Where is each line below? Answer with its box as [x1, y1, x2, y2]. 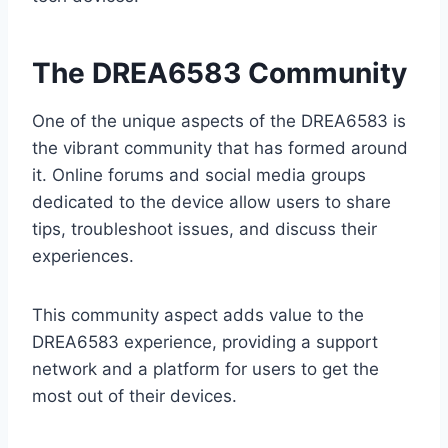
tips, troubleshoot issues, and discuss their [32, 219, 377, 240]
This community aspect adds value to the [32, 305, 364, 326]
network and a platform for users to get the [32, 359, 379, 380]
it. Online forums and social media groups [32, 165, 366, 186]
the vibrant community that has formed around [32, 138, 408, 159]
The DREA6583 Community [32, 56, 407, 91]
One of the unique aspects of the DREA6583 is [32, 111, 406, 132]
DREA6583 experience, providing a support [32, 332, 378, 353]
